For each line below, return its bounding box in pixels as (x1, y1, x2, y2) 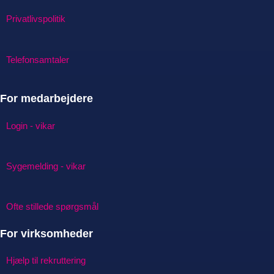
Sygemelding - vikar (6, 160, 86, 171)
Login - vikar (6, 120, 55, 131)
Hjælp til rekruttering (6, 255, 86, 266)
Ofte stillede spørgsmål (6, 201, 98, 212)
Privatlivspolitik (6, 13, 65, 24)
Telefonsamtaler (6, 54, 69, 65)
